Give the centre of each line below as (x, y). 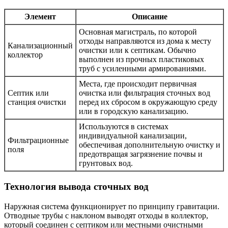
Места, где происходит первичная (138, 84)
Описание (150, 17)
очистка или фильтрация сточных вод (145, 93)
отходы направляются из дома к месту (145, 41)
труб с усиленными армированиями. (142, 69)
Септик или (28, 93)
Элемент (40, 17)
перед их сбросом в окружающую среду (148, 102)
